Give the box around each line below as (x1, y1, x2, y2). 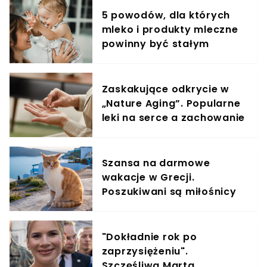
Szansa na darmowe (101, 156, 210, 170)
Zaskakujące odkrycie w (101, 82, 230, 97)
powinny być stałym (101, 37, 210, 51)
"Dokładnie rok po (101, 230, 197, 244)
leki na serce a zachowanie (101, 111, 246, 125)
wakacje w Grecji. (101, 170, 195, 185)
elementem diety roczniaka (101, 51, 247, 66)
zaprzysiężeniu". (101, 244, 188, 259)
